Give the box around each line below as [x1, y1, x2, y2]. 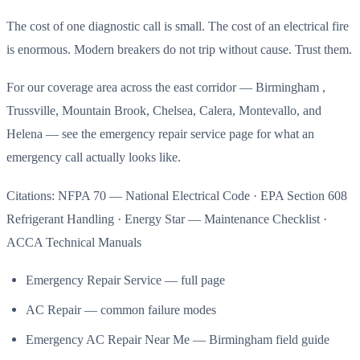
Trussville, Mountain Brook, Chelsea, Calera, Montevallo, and [6, 103, 321, 119]
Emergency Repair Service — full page [26, 272, 225, 288]
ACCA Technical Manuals [6, 234, 141, 250]
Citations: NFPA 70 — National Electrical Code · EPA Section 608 [6, 187, 347, 203]
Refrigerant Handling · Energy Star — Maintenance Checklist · [6, 211, 327, 227]
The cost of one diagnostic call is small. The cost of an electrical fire [6, 18, 349, 34]
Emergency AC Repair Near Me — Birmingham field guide [26, 332, 329, 348]
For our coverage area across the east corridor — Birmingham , [6, 80, 325, 96]
